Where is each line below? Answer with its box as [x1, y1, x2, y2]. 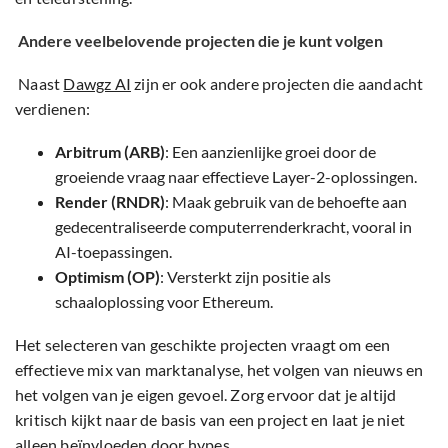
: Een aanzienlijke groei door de [165, 142, 376, 162]
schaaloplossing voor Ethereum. [55, 292, 273, 312]
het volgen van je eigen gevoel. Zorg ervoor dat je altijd [15, 385, 397, 405]
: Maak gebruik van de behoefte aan [165, 192, 407, 212]
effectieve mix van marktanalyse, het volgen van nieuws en [15, 360, 424, 380]
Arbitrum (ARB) [55, 142, 165, 162]
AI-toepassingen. [55, 242, 172, 262]
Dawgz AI [63, 74, 132, 94]
